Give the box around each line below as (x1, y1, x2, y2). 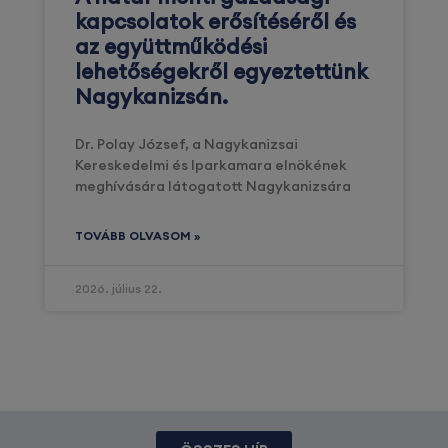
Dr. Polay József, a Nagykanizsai (75, 135, 298, 154)
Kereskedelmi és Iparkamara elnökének (75, 156, 347, 175)
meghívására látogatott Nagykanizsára (75, 177, 351, 196)
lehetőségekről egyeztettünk (75, 58, 368, 86)
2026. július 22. (75, 281, 162, 297)
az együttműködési (75, 33, 267, 61)
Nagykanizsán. (75, 83, 228, 111)
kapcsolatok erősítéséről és (75, 8, 356, 36)
